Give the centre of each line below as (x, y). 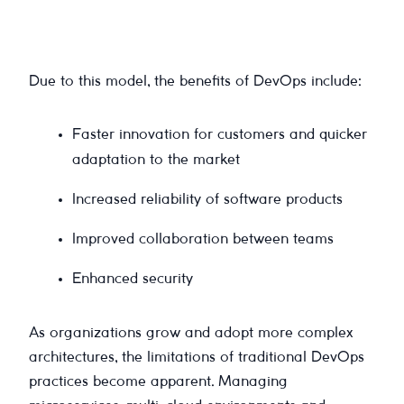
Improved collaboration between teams (203, 239)
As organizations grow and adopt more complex (191, 333)
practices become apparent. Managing (158, 381)
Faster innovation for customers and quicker (220, 134)
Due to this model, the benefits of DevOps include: (195, 81)
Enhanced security (133, 279)
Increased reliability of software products (207, 199)
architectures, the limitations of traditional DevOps (197, 357)
